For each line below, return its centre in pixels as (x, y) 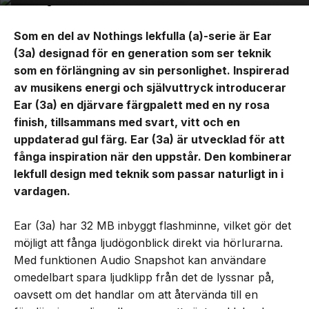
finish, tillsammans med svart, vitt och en (127, 122)
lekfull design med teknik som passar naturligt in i (149, 173)
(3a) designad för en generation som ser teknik (142, 53)
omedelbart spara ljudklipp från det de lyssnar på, (144, 277)
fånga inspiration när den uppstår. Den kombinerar (153, 156)
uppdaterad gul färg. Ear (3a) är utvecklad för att (149, 139)
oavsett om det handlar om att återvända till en (136, 294)
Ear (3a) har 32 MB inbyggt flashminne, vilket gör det (152, 225)
